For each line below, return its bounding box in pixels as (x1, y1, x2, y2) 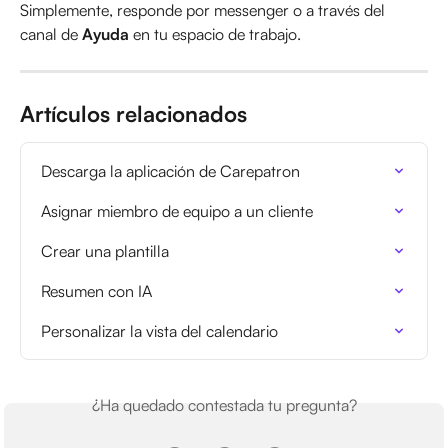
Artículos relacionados (20, 100, 247, 128)
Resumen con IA (41, 281, 152, 302)
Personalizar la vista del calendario (41, 321, 278, 342)
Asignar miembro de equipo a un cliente (41, 201, 313, 222)
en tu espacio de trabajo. (129, 24, 301, 45)
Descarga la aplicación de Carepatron (41, 161, 300, 182)
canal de (20, 24, 82, 45)
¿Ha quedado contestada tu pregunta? (91, 395, 357, 416)
